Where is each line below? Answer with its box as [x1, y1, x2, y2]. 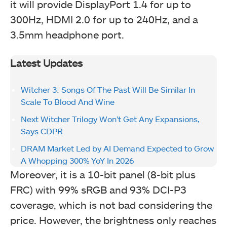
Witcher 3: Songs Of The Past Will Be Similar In [21, 85, 195, 95]
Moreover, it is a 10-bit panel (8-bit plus [10, 168, 196, 181]
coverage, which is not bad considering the [10, 199, 212, 211]
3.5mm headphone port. [10, 28, 124, 41]
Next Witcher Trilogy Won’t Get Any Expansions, [21, 114, 200, 124]
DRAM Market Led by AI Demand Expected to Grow [21, 143, 214, 154]
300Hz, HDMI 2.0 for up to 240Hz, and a [10, 13, 198, 26]
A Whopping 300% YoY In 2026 [21, 156, 134, 166]
